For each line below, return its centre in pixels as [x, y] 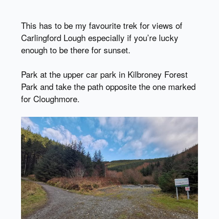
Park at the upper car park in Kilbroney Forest [104, 74]
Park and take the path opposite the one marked [108, 86]
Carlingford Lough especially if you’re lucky [99, 37]
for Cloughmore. [50, 98]
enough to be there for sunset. [76, 49]
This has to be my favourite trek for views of [101, 25]
